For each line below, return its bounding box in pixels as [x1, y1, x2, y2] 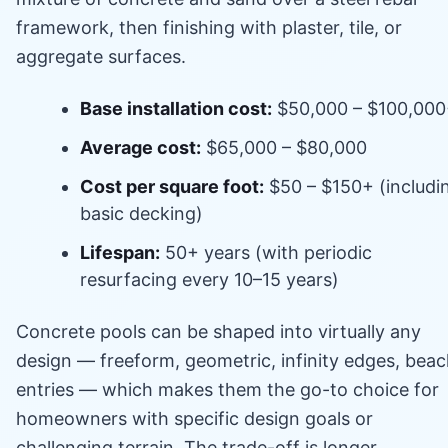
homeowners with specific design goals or [16, 407, 373, 429]
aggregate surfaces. [16, 45, 186, 67]
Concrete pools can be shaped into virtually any [16, 320, 421, 342]
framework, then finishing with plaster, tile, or [16, 16, 402, 38]
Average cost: [80, 136, 201, 158]
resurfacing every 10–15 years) [80, 268, 339, 290]
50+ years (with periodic [160, 241, 372, 263]
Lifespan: [80, 241, 160, 263]
